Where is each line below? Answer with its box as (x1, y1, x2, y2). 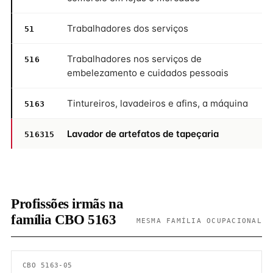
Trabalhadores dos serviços (67, 23, 188, 34)
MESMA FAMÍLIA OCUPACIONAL (136, 217, 262, 224)
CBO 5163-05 (23, 261, 73, 269)
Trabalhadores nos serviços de (67, 53, 202, 65)
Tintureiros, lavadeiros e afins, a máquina (67, 97, 248, 109)
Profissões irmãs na (11, 196, 124, 211)
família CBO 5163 (11, 212, 116, 227)
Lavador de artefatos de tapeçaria (67, 128, 219, 140)
